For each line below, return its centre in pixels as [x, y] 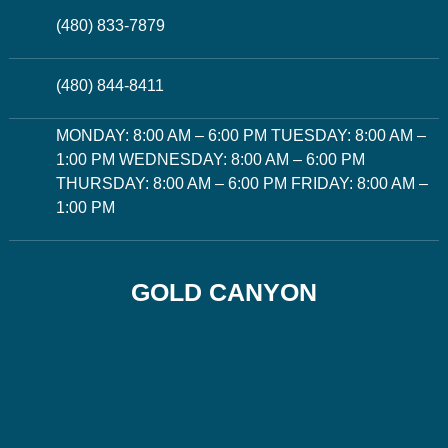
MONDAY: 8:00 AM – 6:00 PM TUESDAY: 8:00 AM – [240, 136]
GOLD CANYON [223, 292]
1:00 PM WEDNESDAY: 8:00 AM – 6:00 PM [210, 160]
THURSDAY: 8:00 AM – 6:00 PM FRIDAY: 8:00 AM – [241, 184]
